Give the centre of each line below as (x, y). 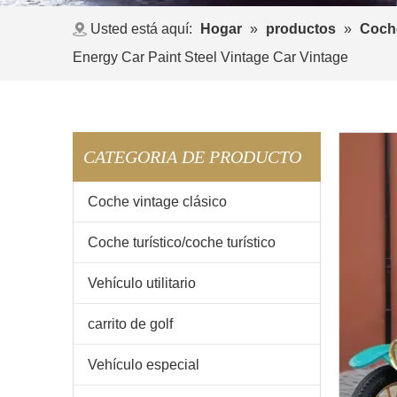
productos (301, 29)
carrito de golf (130, 324)
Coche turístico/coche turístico (182, 242)
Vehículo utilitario (142, 283)
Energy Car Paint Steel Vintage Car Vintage (210, 57)
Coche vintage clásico (157, 202)
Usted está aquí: (141, 29)
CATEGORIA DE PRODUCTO (192, 157)
